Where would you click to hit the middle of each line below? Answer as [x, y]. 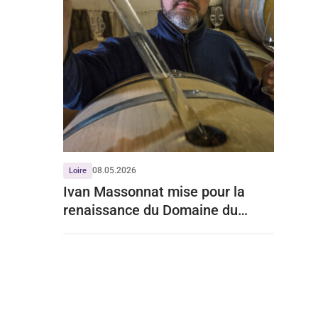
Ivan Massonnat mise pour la [154, 191]
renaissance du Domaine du [150, 210]
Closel [82, 228]
